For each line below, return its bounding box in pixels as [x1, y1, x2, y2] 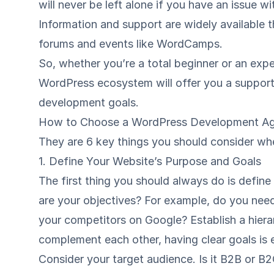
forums [39, 37, 75, 50]
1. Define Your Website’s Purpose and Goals [39, 155, 262, 168]
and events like [74, 37, 157, 50]
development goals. [39, 96, 139, 109]
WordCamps [157, 37, 220, 50]
